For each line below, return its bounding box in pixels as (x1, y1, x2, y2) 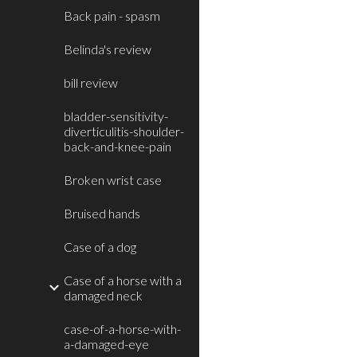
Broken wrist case (64, 172, 162, 187)
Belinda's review (64, 41, 151, 57)
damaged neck (64, 288, 143, 303)
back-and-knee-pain (64, 139, 171, 154)
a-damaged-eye (64, 336, 149, 351)
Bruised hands (64, 206, 140, 221)
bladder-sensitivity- (64, 108, 168, 124)
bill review (64, 75, 118, 90)
